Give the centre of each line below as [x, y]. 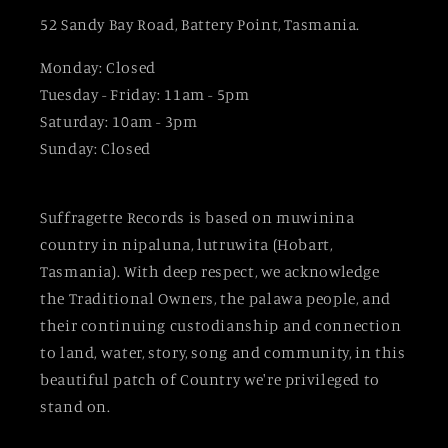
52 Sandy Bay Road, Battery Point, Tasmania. [200, 24]
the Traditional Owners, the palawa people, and [215, 298]
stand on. [75, 406]
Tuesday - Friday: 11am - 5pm [145, 94]
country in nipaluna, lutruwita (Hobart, [186, 244]
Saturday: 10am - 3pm [119, 121]
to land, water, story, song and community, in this [223, 352]
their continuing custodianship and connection [221, 325]
